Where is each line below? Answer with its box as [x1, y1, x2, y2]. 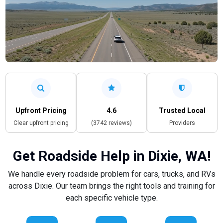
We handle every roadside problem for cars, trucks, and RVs [7, 169, 216, 179]
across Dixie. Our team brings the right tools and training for [8, 181, 215, 191]
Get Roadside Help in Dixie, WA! [12, 147, 211, 164]
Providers [169, 119, 195, 126]
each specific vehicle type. [65, 193, 158, 203]
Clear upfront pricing [13, 119, 69, 126]
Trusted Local [158, 106, 206, 114]
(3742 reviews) [91, 119, 132, 126]
